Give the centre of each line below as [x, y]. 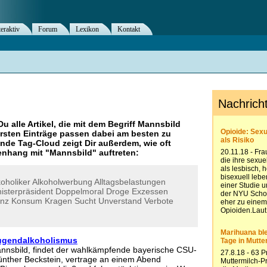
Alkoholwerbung [62, 182]
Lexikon [87, 29]
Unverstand [120, 201]
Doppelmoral [80, 191]
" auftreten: [116, 153]
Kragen [58, 201]
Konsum [27, 201]
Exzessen [150, 191]
